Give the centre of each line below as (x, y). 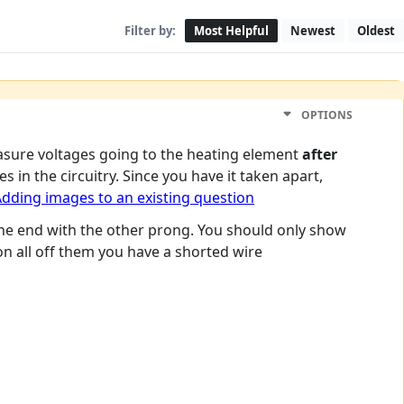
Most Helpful (231, 31)
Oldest (376, 31)
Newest (313, 31)
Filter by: (150, 31)
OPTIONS (326, 115)
